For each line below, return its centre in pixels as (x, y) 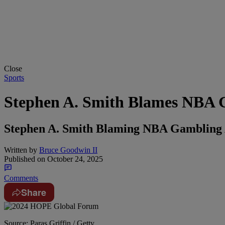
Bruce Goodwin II (68, 150)
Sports (14, 77)
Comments (21, 178)
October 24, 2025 (74, 159)
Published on (25, 159)
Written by (21, 150)
